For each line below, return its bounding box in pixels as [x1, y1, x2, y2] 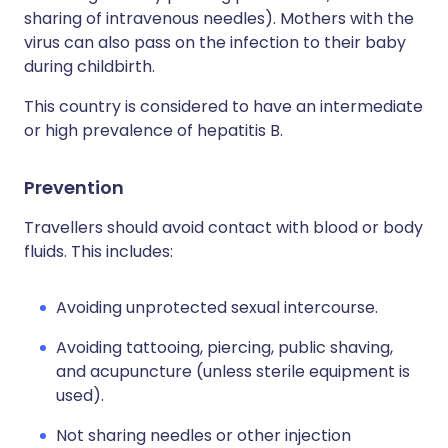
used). [56, 384, 104, 407]
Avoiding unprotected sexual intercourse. [56, 296, 378, 319]
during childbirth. [24, 55, 155, 78]
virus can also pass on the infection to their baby [24, 31, 406, 54]
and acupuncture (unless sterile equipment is [56, 360, 410, 383]
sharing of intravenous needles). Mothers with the [24, 7, 414, 30]
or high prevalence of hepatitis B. [24, 119, 283, 142]
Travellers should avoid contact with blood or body [24, 216, 423, 239]
